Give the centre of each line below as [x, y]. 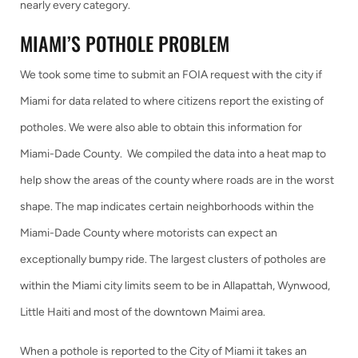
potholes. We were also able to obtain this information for [161, 127]
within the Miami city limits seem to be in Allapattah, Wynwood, [175, 286]
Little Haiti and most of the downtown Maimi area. [143, 312]
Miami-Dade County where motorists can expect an [149, 233]
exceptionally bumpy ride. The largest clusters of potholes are [173, 259]
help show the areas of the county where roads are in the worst [177, 180]
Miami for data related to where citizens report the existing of [172, 101]
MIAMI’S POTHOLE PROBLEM [125, 43]
